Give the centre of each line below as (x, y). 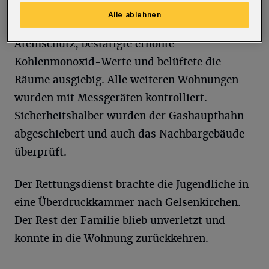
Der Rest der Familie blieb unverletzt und (120, 221)
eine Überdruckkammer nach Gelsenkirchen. (128, 203)
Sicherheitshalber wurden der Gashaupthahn (129, 116)
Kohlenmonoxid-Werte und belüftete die (118, 62)
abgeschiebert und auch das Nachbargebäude (129, 134)
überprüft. (41, 152)
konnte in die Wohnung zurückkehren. (111, 239)
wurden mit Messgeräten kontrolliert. (111, 98)
